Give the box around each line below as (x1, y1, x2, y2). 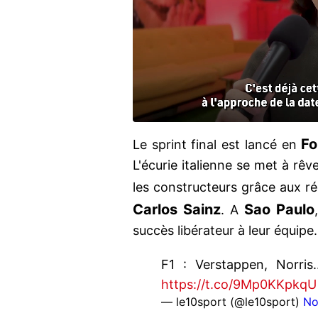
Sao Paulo (243, 201, 314, 219)
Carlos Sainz (133, 201, 221, 219)
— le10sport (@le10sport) (161, 295, 303, 309)
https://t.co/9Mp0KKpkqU (161, 277, 317, 292)
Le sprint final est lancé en (133, 137, 302, 153)
